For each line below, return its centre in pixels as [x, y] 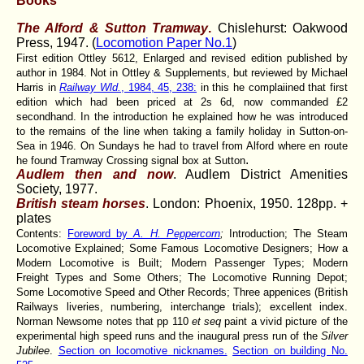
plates [34, 218]
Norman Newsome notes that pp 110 [104, 321]
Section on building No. [290, 350]
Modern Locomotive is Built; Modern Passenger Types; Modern [182, 262]
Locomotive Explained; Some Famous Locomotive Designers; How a [182, 248]
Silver [334, 336]
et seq [206, 321]
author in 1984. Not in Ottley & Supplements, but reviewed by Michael [182, 72]
